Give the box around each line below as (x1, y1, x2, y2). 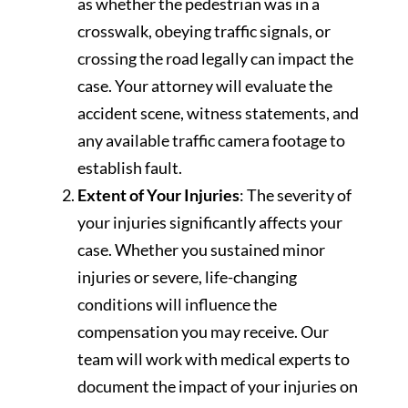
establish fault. (77, 157, 182, 178)
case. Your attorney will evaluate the (77, 75, 332, 96)
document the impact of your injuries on (77, 375, 358, 396)
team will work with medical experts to (77, 348, 350, 369)
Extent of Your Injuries (77, 184, 240, 205)
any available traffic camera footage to (77, 129, 345, 150)
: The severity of (240, 184, 352, 205)
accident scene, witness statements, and (77, 102, 359, 123)
